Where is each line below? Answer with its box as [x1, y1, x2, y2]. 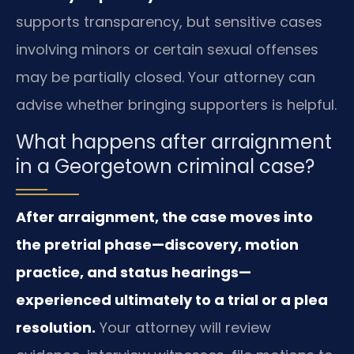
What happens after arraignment [16, 129, 332, 156]
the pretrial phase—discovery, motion [16, 235, 299, 255]
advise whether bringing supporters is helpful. [16, 94, 337, 115]
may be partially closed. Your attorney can [16, 66, 315, 87]
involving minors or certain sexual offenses [16, 39, 318, 59]
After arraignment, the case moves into [16, 207, 313, 228]
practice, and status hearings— [16, 262, 251, 283]
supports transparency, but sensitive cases [16, 11, 322, 32]
